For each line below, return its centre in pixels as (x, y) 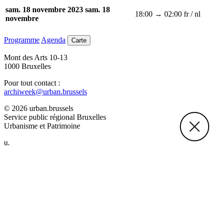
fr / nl (192, 14)
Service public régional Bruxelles (55, 117)
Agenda (53, 40)
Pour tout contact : (32, 83)
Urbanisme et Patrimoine (42, 126)
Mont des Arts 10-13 (36, 57)
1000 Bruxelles (27, 66)
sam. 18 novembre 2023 (44, 10)
